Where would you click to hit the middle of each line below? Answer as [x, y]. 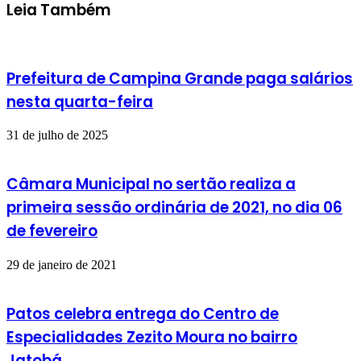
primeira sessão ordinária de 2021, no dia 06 [174, 208]
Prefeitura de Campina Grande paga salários [180, 78]
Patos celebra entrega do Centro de [143, 313]
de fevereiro [52, 231]
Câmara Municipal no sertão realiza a [151, 185]
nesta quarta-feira [80, 102]
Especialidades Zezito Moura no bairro [152, 337]
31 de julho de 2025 [57, 135]
